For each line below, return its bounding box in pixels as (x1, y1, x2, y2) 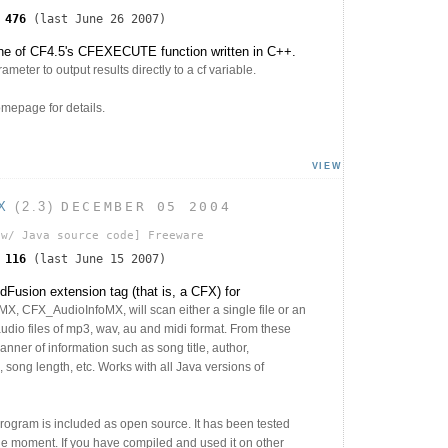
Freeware (141, 228, 204, 242)
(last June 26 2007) (26, 12, 166, 27)
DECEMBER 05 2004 (61, 199, 232, 215)
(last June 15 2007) (26, 251, 166, 266)
